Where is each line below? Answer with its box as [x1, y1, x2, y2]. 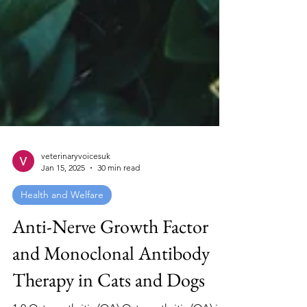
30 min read [97, 193, 140, 203]
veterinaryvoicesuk [41, 181, 110, 191]
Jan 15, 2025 [41, 193, 85, 203]
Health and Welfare [21, 219, 103, 231]
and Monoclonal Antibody [12, 271, 210, 295]
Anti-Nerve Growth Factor [12, 244, 208, 269]
